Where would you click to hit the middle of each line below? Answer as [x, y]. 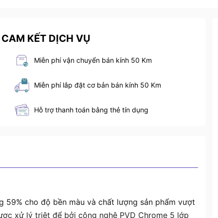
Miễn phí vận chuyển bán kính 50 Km [93, 60]
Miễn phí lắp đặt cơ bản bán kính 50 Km [97, 85]
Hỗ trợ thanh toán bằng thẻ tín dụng [91, 110]
